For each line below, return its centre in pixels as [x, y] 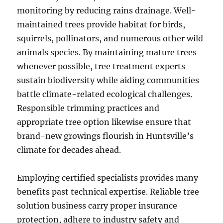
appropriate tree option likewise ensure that [104, 122]
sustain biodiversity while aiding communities [108, 80]
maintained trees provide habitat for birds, [101, 24]
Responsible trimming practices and [88, 108]
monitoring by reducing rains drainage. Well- [107, 10]
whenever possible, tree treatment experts [101, 66]
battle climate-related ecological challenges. [105, 94]
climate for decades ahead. [69, 150]
